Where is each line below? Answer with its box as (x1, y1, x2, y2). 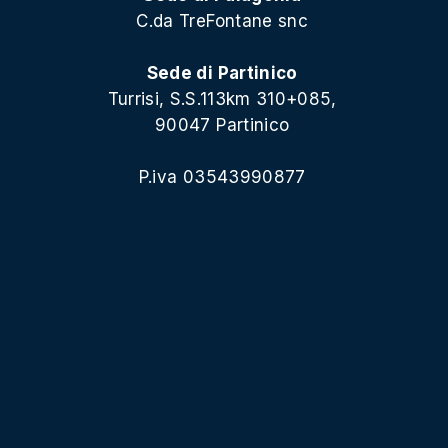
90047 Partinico (155, 114, 290, 135)
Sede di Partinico (146, 62, 298, 83)
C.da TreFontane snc (136, 10, 308, 31)
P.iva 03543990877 (138, 166, 306, 187)
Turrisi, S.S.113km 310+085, (107, 88, 337, 109)
